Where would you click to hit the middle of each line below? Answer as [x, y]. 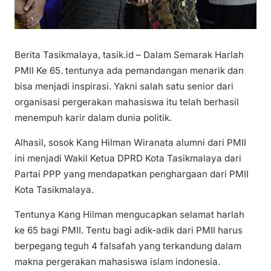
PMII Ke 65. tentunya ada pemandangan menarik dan [129, 70]
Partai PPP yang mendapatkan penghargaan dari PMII [132, 174]
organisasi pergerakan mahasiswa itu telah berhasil [127, 102]
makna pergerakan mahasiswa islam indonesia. [117, 262]
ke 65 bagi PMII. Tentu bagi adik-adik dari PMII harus [129, 230]
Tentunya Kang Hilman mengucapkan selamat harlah [129, 215]
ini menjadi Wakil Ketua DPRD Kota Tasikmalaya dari [128, 158]
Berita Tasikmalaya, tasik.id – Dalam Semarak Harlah [129, 55]
